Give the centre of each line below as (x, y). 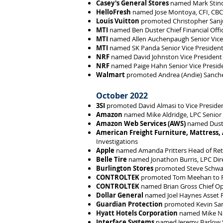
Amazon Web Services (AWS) (141, 123)
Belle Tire (111, 159)
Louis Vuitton (118, 21)
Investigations (117, 141)
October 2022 (122, 96)
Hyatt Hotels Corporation (137, 213)
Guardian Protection (129, 204)
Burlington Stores (125, 168)
